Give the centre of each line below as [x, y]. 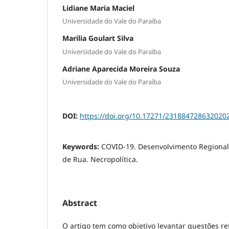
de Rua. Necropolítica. [100, 159]
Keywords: [82, 147]
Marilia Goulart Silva [98, 38]
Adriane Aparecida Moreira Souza [121, 68]
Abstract [80, 203]
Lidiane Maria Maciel [98, 8]
